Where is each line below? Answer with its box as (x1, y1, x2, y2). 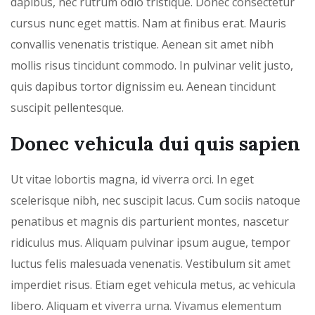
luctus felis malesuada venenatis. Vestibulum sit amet (11, 255, 290, 271)
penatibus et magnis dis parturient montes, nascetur (11, 213, 289, 229)
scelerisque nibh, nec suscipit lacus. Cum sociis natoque (11, 192, 300, 208)
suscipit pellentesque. (11, 99, 124, 115)
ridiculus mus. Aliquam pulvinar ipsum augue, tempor (11, 234, 290, 250)
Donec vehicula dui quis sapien (11, 131, 300, 155)
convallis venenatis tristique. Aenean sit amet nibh (11, 36, 274, 52)
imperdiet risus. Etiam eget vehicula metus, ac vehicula (11, 276, 295, 292)
